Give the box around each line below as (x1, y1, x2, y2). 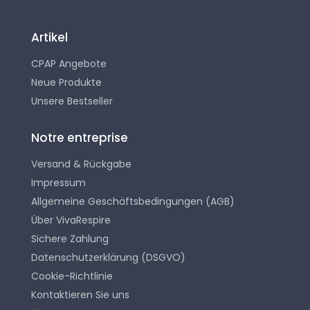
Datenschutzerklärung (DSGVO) (31, 250, 185, 265)
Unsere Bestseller (31, 94, 113, 109)
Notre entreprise (31, 129, 128, 147)
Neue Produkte (31, 75, 102, 90)
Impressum (31, 176, 86, 190)
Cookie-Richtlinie (31, 269, 113, 284)
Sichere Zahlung (31, 232, 109, 246)
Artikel (31, 29, 68, 46)
